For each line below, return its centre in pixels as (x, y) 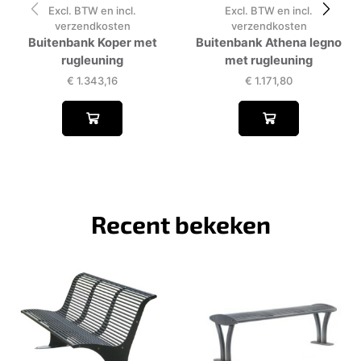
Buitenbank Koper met (92, 43)
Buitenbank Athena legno (269, 43)
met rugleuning (269, 61)
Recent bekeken (180, 224)
